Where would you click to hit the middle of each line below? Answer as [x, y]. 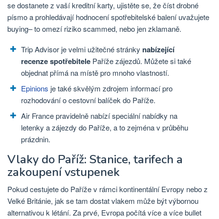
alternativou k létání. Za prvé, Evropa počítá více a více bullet [104, 213]
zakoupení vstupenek [64, 172]
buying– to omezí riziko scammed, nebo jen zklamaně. [94, 28]
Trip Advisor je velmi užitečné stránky [82, 49]
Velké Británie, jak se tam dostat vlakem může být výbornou [103, 201]
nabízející [158, 49]
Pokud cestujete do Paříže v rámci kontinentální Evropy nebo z [108, 189]
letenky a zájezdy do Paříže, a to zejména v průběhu [105, 127]
